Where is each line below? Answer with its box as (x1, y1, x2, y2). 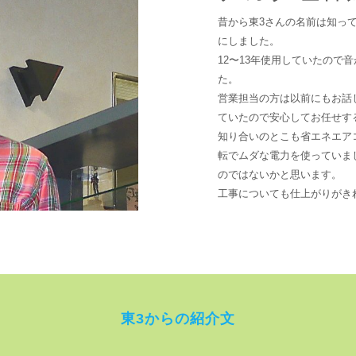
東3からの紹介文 (121, 311, 235, 327)
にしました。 (218, 35, 280, 47)
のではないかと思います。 (218, 168, 342, 180)
